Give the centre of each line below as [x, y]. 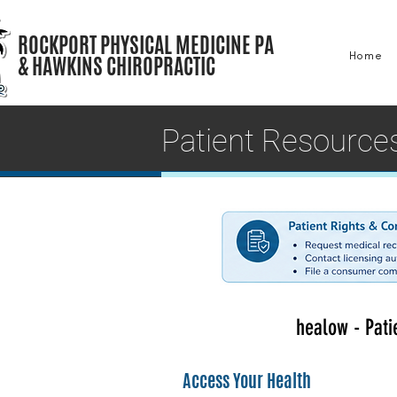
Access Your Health [247, 381]
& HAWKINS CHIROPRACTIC [117, 66]
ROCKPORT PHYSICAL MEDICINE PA [146, 45]
